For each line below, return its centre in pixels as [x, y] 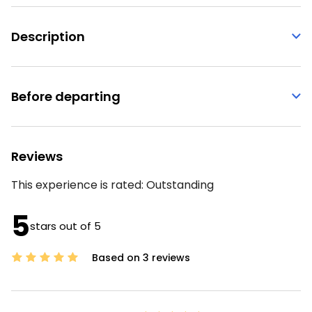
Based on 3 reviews [140, 257]
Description [48, 36]
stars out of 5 [65, 226]
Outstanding [180, 185]
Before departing [66, 96]
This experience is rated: [77, 185]
